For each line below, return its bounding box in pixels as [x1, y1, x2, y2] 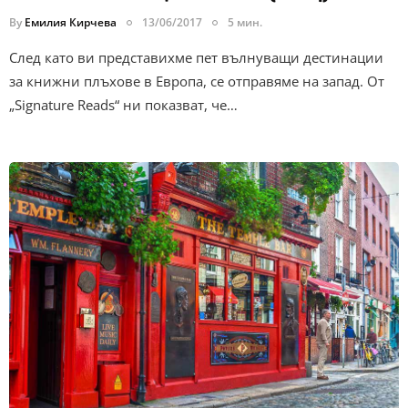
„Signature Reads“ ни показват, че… [9, 96, 238, 115]
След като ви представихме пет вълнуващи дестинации [9, 48, 383, 67]
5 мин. [228, 15, 262, 31]
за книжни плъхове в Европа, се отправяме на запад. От [9, 72, 384, 91]
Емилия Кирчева [25, 15, 117, 31]
